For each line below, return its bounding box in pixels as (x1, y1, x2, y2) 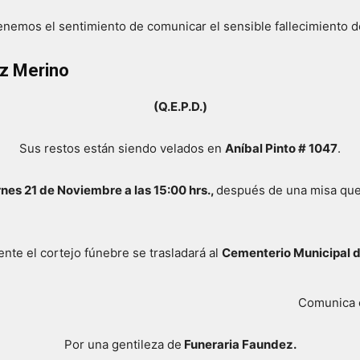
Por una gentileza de (63, 336, 182, 352)
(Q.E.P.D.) (153, 98, 207, 114)
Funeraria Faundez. (181, 336, 297, 352)
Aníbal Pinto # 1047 (225, 140, 337, 156)
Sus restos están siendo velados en (19, 140, 225, 156)
